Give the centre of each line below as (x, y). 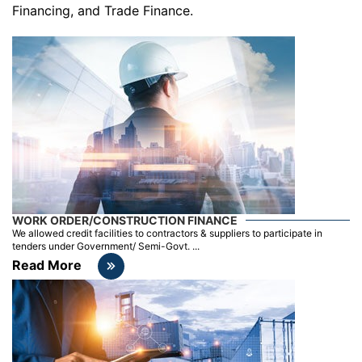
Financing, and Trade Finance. (103, 10)
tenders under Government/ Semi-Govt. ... (106, 246)
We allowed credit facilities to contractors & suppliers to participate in (167, 233)
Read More (47, 265)
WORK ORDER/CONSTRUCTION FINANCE (125, 220)
